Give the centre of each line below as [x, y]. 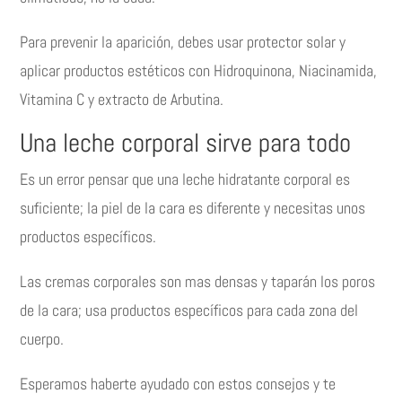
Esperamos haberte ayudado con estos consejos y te [178, 384]
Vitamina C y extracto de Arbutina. [122, 100]
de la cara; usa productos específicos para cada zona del [189, 310]
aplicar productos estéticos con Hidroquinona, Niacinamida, [199, 71]
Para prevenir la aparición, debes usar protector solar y [183, 42]
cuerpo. [42, 339]
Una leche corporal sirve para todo [186, 144]
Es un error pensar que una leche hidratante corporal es [185, 179]
